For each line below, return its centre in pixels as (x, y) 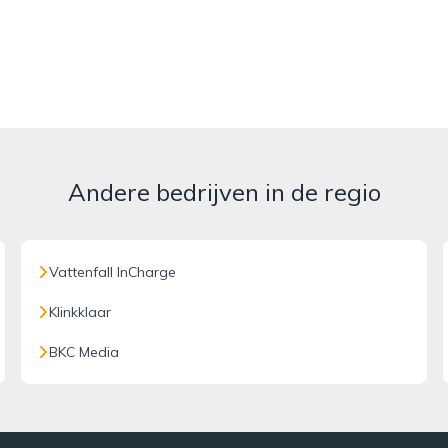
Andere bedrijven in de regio (224, 192)
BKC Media (84, 352)
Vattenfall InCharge (113, 272)
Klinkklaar (80, 312)
